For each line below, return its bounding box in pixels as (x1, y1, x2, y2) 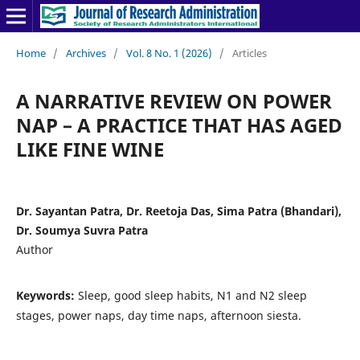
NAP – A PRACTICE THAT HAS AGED (15, 111, 342, 138)
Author (15, 241, 53, 257)
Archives (65, 45, 106, 60)
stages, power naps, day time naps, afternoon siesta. (15, 307, 301, 323)
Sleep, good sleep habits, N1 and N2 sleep (77, 287, 307, 303)
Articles (231, 45, 267, 60)
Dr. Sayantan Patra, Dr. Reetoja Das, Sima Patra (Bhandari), (15, 202, 342, 219)
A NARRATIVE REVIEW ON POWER (15, 87, 332, 114)
